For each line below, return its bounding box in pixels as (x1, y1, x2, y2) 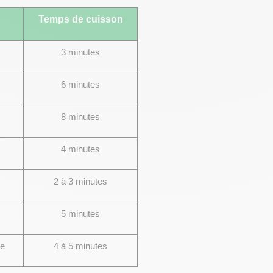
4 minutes (61, 144, 100, 154)
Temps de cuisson (38, 14, 123, 24)
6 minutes (61, 80, 100, 90)
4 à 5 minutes (54, 241, 107, 251)
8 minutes (61, 112, 100, 122)
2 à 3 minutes (54, 177, 107, 186)
